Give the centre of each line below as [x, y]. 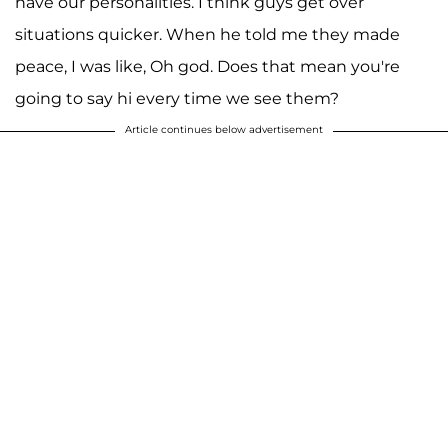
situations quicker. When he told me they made [207, 34]
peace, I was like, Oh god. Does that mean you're [207, 66]
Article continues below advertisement [224, 129]
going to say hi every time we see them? [177, 98]
